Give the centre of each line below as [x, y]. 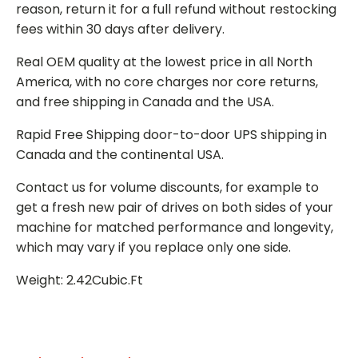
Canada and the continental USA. [120, 154]
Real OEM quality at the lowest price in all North [164, 62]
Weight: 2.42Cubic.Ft [80, 280]
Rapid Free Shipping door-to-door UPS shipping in [171, 134]
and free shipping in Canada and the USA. [145, 101]
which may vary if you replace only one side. [153, 247]
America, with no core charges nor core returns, [167, 82]
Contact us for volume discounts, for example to [167, 187]
